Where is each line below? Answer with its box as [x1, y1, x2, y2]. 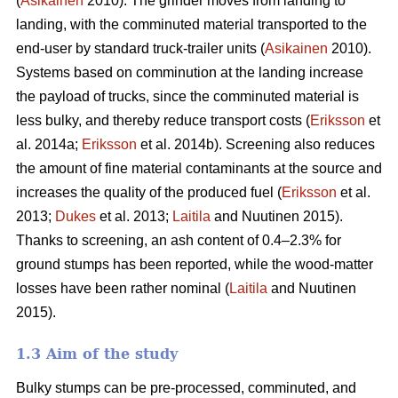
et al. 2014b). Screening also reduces [137, 136, 375, 152]
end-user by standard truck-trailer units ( [16, 40, 265, 56]
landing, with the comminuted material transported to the [16, 16, 367, 32]
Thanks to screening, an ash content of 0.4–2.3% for [16, 232, 341, 248]
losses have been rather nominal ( [16, 280, 229, 296]
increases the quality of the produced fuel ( [16, 184, 282, 200]
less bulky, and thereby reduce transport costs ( [16, 112, 310, 128]
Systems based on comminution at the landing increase [16, 64, 363, 80]
